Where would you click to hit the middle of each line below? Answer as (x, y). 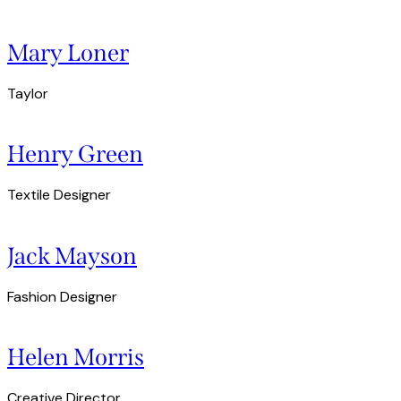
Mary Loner (68, 52)
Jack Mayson (72, 256)
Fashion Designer (62, 296)
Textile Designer (59, 195)
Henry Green (75, 154)
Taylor (28, 93)
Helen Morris (76, 357)
